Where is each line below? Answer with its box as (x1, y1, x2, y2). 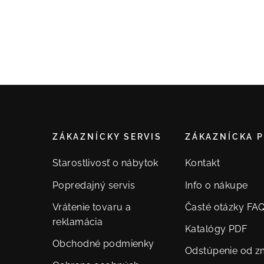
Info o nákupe (185, 179, 248, 191)
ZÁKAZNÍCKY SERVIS (52, 132, 162, 142)
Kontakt (185, 157, 220, 169)
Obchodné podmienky (52, 238, 154, 250)
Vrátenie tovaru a (52, 201, 131, 213)
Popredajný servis (52, 179, 136, 191)
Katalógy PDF (185, 223, 247, 235)
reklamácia (52, 216, 103, 227)
